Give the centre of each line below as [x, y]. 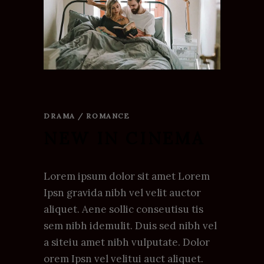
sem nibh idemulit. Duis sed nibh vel [130, 225]
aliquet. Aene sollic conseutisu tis [123, 209]
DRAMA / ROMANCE [87, 115]
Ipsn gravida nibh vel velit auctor [122, 192]
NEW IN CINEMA [124, 138]
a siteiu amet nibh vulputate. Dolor [127, 242]
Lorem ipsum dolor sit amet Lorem [127, 176]
